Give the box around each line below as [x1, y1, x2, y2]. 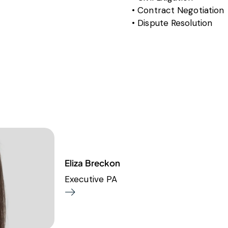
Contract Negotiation [137, 5, 224, 16]
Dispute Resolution [137, 17, 213, 28]
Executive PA [65, 174, 118, 185]
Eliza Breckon [65, 157, 121, 168]
